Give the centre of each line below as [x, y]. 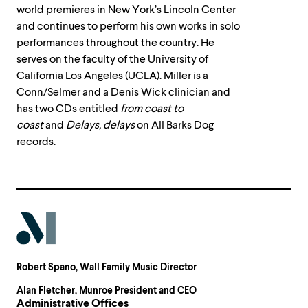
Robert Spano [46, 267]
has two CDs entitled [68, 109]
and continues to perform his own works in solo [128, 26]
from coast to [152, 109]
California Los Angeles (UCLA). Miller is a [112, 76]
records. [36, 142]
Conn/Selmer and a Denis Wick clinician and [123, 92]
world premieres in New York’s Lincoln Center [126, 10]
